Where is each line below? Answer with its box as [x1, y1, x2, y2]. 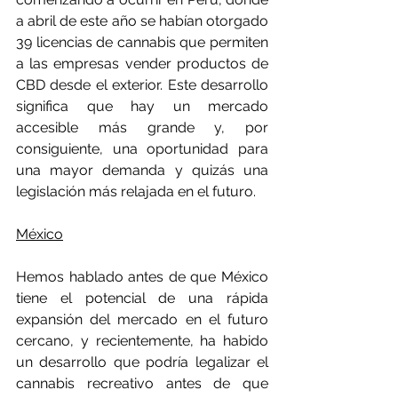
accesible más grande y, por [16, 119, 268, 137]
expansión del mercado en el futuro [16, 311, 268, 329]
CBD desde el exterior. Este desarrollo [16, 76, 268, 94]
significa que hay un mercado [16, 98, 268, 115]
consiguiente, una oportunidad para [16, 140, 268, 158]
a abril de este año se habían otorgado [16, 12, 268, 30]
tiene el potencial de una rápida [16, 290, 268, 307]
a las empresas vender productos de [16, 55, 268, 73]
